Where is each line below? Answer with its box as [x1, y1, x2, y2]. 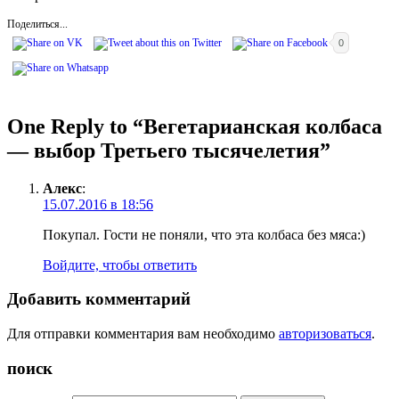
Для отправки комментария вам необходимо [7, 326, 279, 342]
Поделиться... [7, 17, 68, 30]
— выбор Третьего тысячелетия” [7, 138, 330, 162]
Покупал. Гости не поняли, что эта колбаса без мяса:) [43, 226, 365, 242]
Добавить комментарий [7, 289, 191, 309]
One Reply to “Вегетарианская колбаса [7, 114, 382, 138]
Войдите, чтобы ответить [43, 256, 197, 273]
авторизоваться [279, 326, 371, 342]
